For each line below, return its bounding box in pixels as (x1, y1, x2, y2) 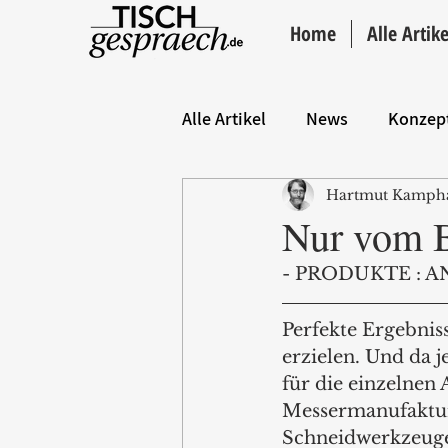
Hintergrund (222, 186, 317, 210)
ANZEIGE (357, 186, 425, 210)
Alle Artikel (182, 106, 266, 130)
